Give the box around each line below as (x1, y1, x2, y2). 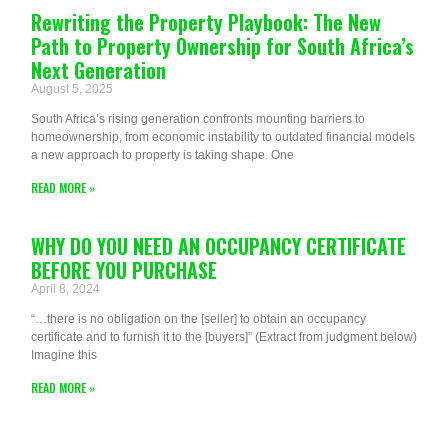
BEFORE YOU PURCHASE (31, 254, 217, 285)
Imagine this (31, 347, 97, 362)
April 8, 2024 (31, 281, 100, 296)
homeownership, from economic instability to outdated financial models (31, 129, 415, 144)
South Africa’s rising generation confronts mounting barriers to (31, 111, 365, 126)
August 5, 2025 (31, 81, 113, 96)
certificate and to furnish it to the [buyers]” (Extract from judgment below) (31, 329, 417, 344)
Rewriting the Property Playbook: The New (31, 6, 381, 37)
